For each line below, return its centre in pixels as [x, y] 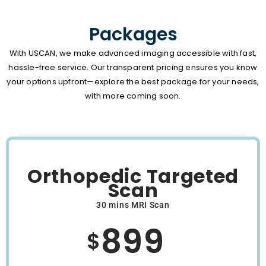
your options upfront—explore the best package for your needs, [133, 82]
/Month [184, 248]
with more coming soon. [133, 96]
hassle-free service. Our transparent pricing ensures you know [133, 68]
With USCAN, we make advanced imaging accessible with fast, [133, 53]
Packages [133, 35]
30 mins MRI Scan [133, 205]
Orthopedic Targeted [133, 176]
